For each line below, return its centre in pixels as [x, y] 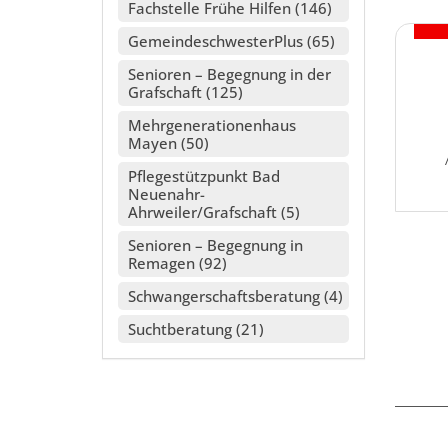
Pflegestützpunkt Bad [204, 176]
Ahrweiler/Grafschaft [202, 212]
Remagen [161, 263]
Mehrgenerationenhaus [212, 125]
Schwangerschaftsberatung [224, 296]
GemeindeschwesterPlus [215, 41]
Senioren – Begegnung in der [229, 74]
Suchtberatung [180, 329]
